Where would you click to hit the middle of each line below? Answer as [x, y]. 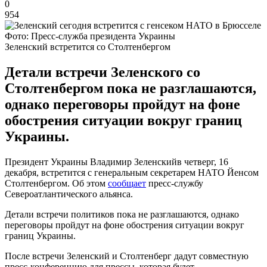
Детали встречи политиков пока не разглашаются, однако [122, 214]
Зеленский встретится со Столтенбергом [88, 46]
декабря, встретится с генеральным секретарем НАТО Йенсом [132, 172]
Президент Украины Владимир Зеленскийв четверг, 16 [117, 162]
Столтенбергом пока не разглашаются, [131, 88]
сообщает [127, 183]
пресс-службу [175, 183]
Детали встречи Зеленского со [103, 72]
